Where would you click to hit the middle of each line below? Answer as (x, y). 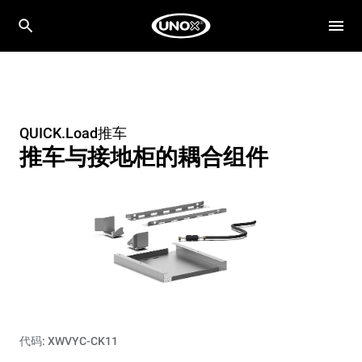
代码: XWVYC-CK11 (69, 341)
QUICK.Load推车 (73, 133)
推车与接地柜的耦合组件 (144, 157)
